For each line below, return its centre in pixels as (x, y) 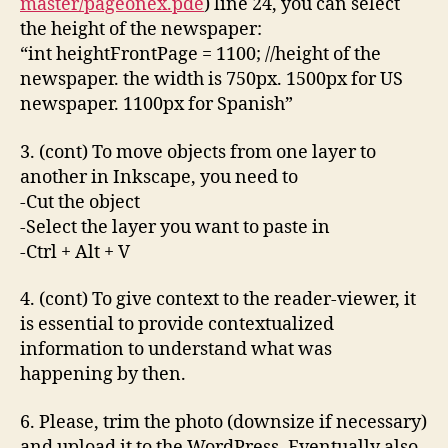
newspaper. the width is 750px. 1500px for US (211, 79)
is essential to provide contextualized (177, 324)
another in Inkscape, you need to (159, 177)
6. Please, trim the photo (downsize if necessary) (223, 422)
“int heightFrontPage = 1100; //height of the (200, 54)
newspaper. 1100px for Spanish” (156, 104)
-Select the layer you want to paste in (175, 227)
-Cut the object (80, 202)
